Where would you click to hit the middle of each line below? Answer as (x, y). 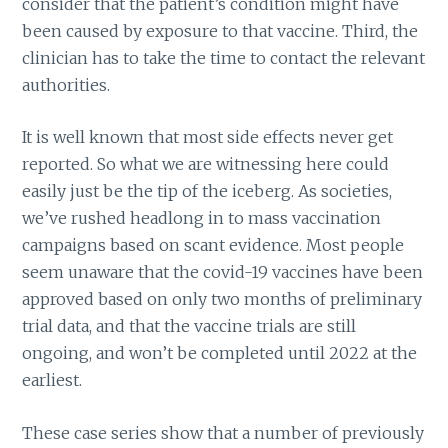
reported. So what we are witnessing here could (206, 164)
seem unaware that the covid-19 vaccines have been (223, 272)
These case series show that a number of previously (223, 432)
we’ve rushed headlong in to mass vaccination (202, 218)
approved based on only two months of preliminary (222, 299)
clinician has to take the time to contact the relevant (224, 57)
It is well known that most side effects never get (208, 137)
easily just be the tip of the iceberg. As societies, (207, 191)
